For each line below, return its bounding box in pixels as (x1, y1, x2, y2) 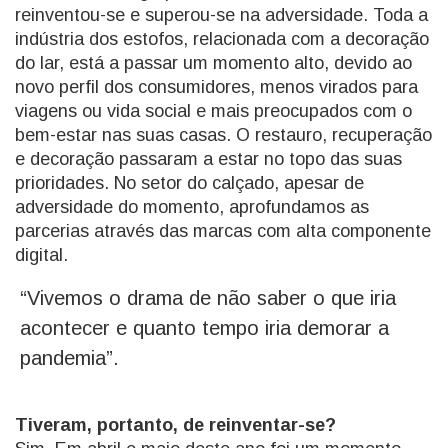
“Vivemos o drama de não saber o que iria (20, 286, 396, 309)
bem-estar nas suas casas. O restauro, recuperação (15, 124, 432, 145)
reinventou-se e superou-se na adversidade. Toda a (15, 4, 428, 25)
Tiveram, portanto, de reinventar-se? (15, 414, 336, 435)
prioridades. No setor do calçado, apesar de (15, 172, 364, 193)
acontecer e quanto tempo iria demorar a (20, 316, 389, 339)
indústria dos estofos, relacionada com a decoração (15, 28, 429, 49)
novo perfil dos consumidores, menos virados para (15, 76, 418, 97)
